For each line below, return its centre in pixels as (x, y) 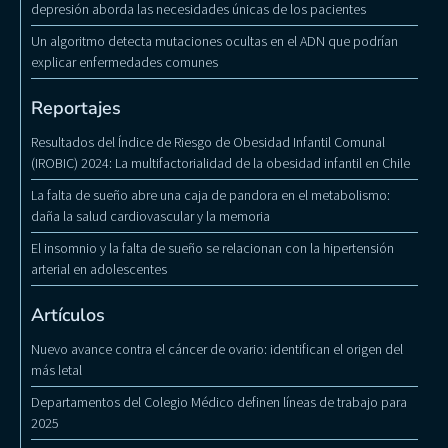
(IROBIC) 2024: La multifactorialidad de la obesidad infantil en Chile (220, 163)
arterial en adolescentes (99, 269)
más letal (56, 370)
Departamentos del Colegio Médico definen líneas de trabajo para (219, 402)
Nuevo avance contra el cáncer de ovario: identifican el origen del (217, 349)
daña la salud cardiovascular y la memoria (150, 216)
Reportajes (76, 108)
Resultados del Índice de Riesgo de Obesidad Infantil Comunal (208, 142)
